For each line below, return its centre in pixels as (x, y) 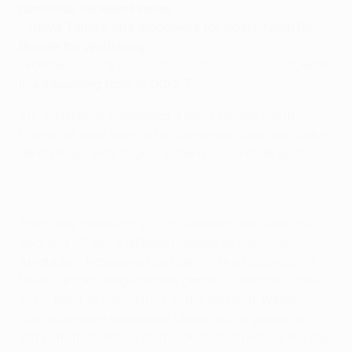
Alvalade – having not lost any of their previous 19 (167, 261)
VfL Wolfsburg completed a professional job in (157, 115)
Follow (47, 65)
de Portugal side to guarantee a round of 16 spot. (163, 153)
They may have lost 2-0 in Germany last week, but (168, 224)
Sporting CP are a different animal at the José (154, 242)
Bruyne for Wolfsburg (82, 46)
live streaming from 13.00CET (105, 84)
